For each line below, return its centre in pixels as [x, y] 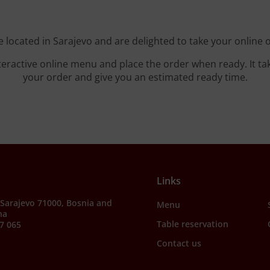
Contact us [179, 243]
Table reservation [192, 224]
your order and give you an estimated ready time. [135, 77]
